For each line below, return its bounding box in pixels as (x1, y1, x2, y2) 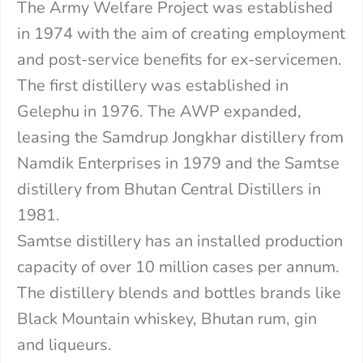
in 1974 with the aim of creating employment (17, 22, 345, 45)
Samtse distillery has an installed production (17, 229, 343, 252)
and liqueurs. (17, 333, 112, 356)
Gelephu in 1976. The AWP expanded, (17, 100, 301, 122)
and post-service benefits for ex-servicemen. (17, 48, 342, 70)
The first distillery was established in (17, 74, 288, 96)
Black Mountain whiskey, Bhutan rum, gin (17, 307, 317, 330)
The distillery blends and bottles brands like (17, 281, 341, 304)
